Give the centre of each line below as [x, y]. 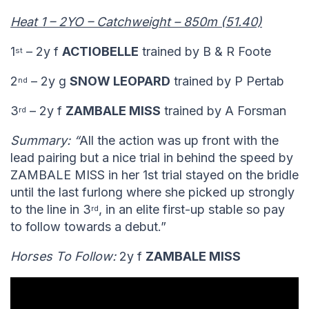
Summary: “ [45, 140]
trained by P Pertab [227, 81]
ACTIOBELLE [100, 51]
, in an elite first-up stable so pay [192, 209]
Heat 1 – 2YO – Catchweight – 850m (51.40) [136, 21]
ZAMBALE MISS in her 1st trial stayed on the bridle [154, 175]
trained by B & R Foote [205, 51]
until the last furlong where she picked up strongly [152, 192]
